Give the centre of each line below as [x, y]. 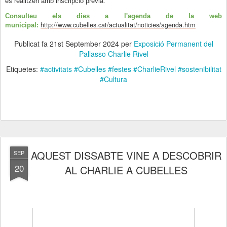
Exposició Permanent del [173, 43]
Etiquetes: [23, 69]
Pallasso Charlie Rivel [113, 53]
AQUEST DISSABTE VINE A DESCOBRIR [126, 155]
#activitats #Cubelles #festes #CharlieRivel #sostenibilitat [130, 69]
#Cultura [113, 79]
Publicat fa [32, 43]
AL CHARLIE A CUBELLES [126, 170]
